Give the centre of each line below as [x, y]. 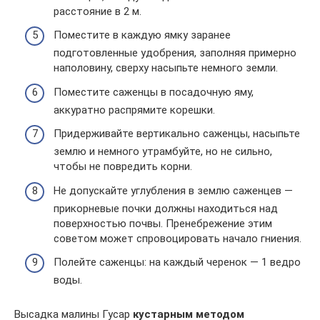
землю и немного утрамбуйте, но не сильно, [163, 151]
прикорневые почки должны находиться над [166, 208]
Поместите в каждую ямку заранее [142, 35]
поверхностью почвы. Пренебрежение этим [163, 223]
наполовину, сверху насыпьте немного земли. [166, 68]
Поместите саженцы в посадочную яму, [154, 92]
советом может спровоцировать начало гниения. [177, 238]
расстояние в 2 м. [97, 11]
